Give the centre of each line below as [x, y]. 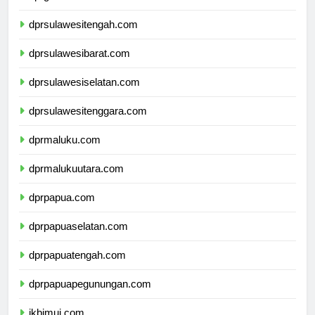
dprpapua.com [62, 210]
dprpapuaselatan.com [78, 239]
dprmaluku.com [65, 153]
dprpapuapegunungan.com [90, 297]
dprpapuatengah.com [77, 268]
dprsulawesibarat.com [79, 66]
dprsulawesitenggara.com [88, 124]
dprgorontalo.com [69, 8]
